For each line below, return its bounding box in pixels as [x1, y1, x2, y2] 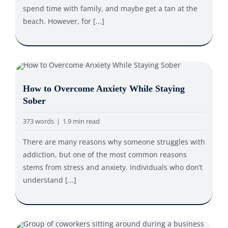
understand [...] [22, 175, 76, 185]
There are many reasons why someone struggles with [22, 137, 205, 147]
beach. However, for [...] [22, 16, 104, 26]
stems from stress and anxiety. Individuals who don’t [22, 162, 203, 172]
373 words [22, 117, 54, 126]
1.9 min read [62, 117, 100, 126]
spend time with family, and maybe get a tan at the [22, 3, 197, 13]
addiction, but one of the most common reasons [22, 150, 187, 159]
